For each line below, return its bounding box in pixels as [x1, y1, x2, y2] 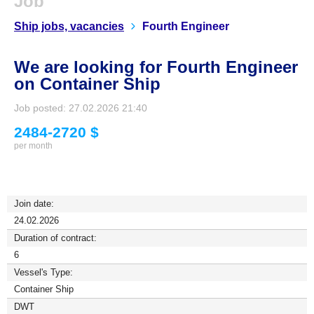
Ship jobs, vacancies [14, 20, 124, 32]
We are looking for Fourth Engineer [14, 57, 298, 76]
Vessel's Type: [14, 267, 73, 278]
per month [14, 141, 53, 151]
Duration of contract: [14, 233, 97, 243]
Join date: [14, 198, 54, 209]
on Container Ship [14, 74, 161, 93]
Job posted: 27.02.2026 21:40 [14, 102, 147, 114]
